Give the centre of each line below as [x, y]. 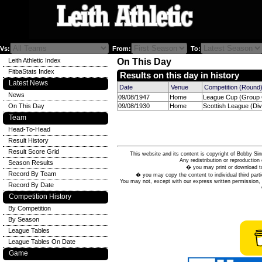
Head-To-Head [29, 129]
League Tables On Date [42, 242]
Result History [28, 140]
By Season [24, 219]
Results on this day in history [180, 75]
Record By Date [31, 185]
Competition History [40, 196]
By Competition [30, 208]
